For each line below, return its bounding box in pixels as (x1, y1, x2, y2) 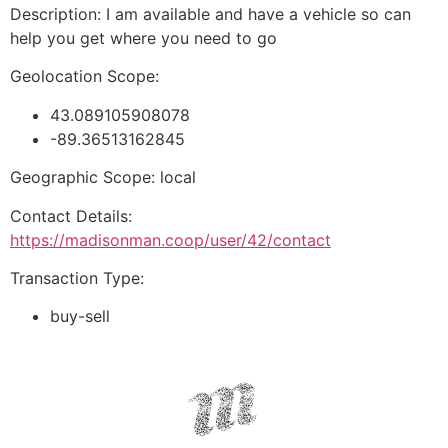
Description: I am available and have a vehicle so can (10, 3, 411, 24)
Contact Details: (10, 205, 132, 226)
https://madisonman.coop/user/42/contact (10, 229, 331, 250)
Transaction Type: (10, 267, 144, 288)
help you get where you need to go (10, 27, 282, 48)
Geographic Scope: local (10, 167, 196, 188)
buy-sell (50, 306, 110, 327)
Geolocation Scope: (10, 66, 159, 87)
